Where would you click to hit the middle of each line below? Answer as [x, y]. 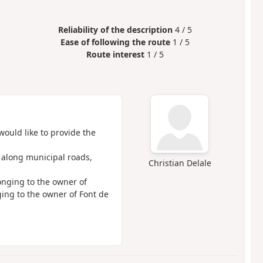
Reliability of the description [116, 30]
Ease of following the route [116, 42]
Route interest [116, 55]
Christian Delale [180, 163]
